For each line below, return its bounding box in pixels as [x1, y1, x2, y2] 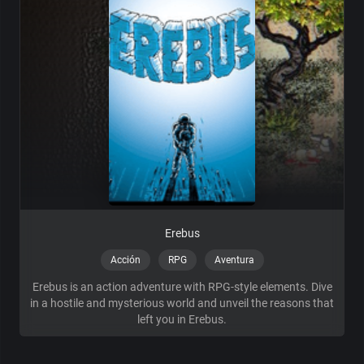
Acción [110, 254, 141, 266]
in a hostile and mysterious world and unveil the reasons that [30, 297, 334, 310]
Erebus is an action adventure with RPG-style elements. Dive [32, 280, 332, 294]
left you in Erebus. [137, 313, 227, 327]
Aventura [214, 254, 254, 266]
